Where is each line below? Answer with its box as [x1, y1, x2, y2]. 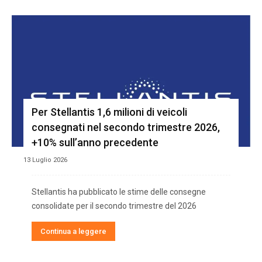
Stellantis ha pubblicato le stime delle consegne [32, 187, 206, 197]
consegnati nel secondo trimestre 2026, [32, 121, 220, 134]
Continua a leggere [40, 227, 106, 236]
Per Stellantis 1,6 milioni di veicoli [32, 106, 187, 119]
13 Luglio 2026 [23, 156, 67, 164]
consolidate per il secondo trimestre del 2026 [32, 201, 196, 211]
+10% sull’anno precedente [32, 136, 158, 149]
